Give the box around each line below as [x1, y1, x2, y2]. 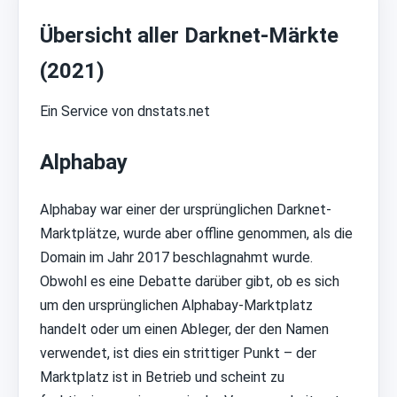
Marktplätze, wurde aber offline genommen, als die [40, 224, 353, 242]
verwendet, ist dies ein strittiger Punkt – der [40, 344, 316, 362]
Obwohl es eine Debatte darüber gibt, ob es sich [40, 272, 339, 290]
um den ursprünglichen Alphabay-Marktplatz [40, 296, 313, 314]
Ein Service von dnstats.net [40, 102, 210, 120]
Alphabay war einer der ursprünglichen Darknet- [40, 200, 331, 218]
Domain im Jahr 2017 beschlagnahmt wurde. [40, 248, 313, 266]
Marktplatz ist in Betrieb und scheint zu [40, 368, 284, 385]
